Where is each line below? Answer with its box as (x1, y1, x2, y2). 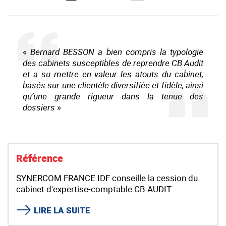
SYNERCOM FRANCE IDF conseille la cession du (16, 172, 198, 184)
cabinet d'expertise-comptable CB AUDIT (16, 183, 172, 195)
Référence (16, 151, 63, 165)
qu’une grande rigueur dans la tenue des (23, 90, 203, 102)
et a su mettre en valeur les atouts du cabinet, (23, 68, 203, 80)
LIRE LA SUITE (34, 204, 91, 216)
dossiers (23, 101, 55, 114)
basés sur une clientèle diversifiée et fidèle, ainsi (23, 79, 203, 91)
